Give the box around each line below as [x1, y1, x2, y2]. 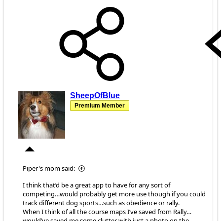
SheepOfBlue [70, 91, 120, 100]
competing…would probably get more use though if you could [23, 189, 206, 199]
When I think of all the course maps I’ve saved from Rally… [23, 207, 191, 217]
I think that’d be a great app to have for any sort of [23, 181, 170, 190]
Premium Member [74, 102, 125, 110]
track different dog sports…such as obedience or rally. [23, 198, 180, 208]
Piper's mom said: [23, 164, 75, 173]
